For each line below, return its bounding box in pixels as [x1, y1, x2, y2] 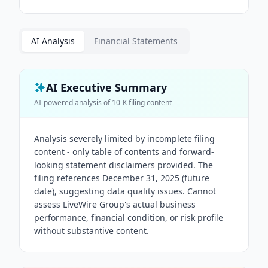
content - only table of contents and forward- [34, 146, 214, 157]
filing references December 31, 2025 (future [34, 172, 209, 184]
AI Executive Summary [46, 80, 167, 95]
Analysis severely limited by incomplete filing [34, 133, 215, 144]
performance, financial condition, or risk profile [34, 212, 223, 223]
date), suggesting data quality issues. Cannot [34, 185, 216, 197]
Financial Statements [94, 35, 178, 47]
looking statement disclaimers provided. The [34, 159, 213, 170]
